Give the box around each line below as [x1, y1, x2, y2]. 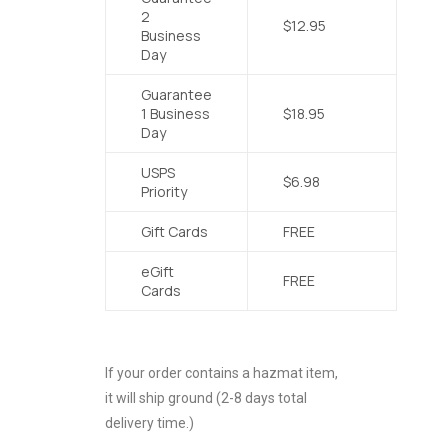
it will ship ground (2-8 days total [105, 390, 307, 406]
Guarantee [141, 85, 212, 104]
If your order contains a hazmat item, [105, 365, 338, 381]
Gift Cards [141, 222, 208, 241]
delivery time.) [105, 415, 194, 431]
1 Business [141, 104, 210, 123]
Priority [141, 182, 187, 201]
